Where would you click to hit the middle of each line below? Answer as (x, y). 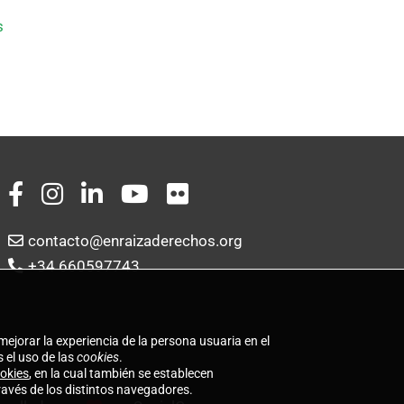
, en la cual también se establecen (122, 373)
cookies (98, 357)
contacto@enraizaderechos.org (136, 241)
